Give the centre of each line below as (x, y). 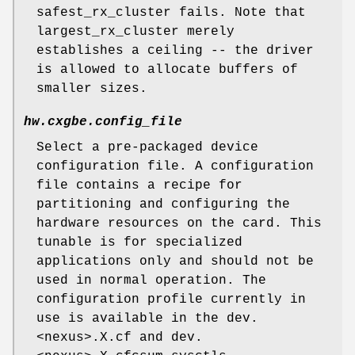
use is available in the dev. (147, 319)
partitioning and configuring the (163, 205)
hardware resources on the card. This (179, 224)
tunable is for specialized (139, 243)
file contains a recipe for (139, 186)
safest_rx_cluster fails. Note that (171, 13)
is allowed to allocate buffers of (167, 70)
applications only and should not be (175, 262)
